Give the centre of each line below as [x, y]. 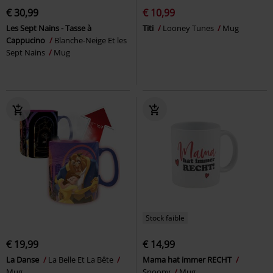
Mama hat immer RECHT [188, 259]
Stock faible [165, 218]
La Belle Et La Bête [82, 259]
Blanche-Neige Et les [90, 40]
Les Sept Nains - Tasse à [49, 28]
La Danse [23, 259]
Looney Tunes [189, 28]
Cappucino [27, 40]
